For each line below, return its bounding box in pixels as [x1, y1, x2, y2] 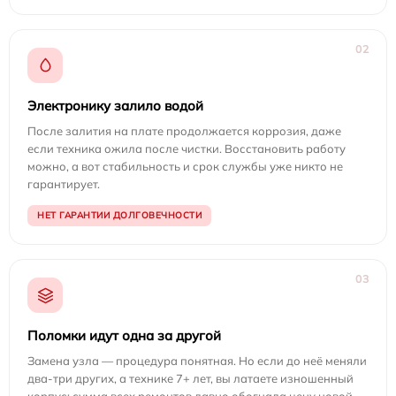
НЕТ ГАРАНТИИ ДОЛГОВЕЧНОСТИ [37, 209, 202, 222]
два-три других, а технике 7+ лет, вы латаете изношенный [27, 371, 354, 386]
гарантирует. [27, 177, 100, 192]
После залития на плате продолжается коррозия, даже [27, 124, 341, 139]
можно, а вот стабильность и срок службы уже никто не [27, 159, 343, 174]
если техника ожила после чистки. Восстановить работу [27, 141, 346, 156]
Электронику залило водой [27, 97, 203, 115]
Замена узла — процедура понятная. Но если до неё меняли [27, 354, 367, 369]
